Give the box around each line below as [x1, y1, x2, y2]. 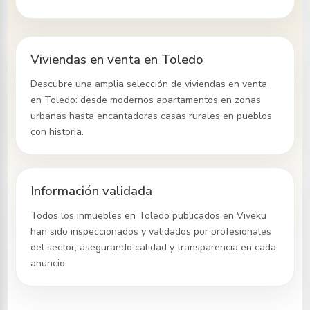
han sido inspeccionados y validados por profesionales [30, 224, 272, 238]
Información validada [30, 181, 153, 200]
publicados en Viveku [170, 208, 267, 222]
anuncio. [30, 256, 68, 270]
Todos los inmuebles [30, 208, 125, 222]
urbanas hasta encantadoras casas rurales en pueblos [30, 109, 273, 122]
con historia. [30, 125, 84, 138]
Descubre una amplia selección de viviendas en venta [30, 77, 268, 91]
